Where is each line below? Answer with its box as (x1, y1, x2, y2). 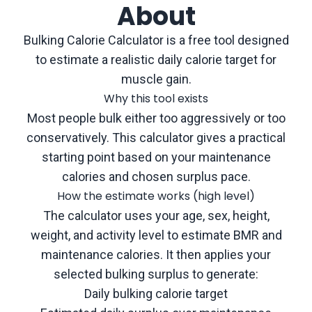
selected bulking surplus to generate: (54, 267, 258, 281)
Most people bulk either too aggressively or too (26, 111, 286, 125)
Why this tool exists (104, 91, 208, 107)
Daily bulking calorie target (84, 286, 228, 301)
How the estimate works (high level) (57, 188, 255, 204)
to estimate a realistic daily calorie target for (36, 52, 276, 67)
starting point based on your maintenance (41, 150, 271, 164)
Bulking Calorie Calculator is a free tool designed (23, 33, 289, 47)
